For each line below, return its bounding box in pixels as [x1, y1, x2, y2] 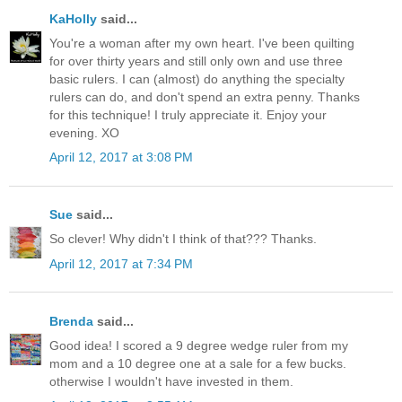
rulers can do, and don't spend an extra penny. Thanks [49, 89, 360, 104]
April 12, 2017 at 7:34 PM [49, 256, 193, 271]
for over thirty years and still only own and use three [49, 53, 343, 68]
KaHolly [49, 11, 97, 26]
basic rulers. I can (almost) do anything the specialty [49, 71, 345, 86]
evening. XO [49, 125, 119, 140]
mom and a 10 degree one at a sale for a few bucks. [49, 356, 346, 371]
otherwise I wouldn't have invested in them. [49, 374, 293, 389]
